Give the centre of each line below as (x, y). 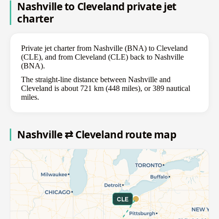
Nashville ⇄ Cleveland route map (97, 135)
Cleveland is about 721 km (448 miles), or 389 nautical (106, 88)
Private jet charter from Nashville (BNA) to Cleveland (104, 48)
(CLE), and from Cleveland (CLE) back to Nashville (102, 57)
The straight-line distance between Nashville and (96, 80)
